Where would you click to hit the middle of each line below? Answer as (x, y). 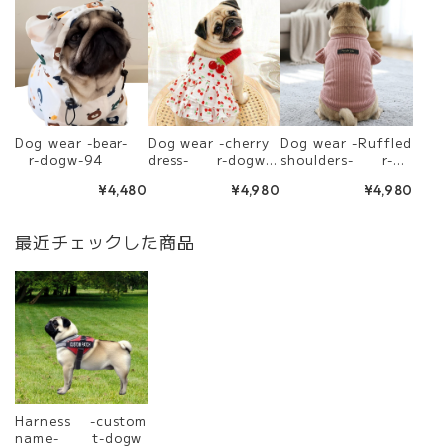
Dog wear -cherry (183, 142)
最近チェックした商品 (105, 241)
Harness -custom (81, 420)
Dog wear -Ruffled (316, 142)
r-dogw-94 (58, 159)
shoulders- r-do (345, 159)
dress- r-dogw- (210, 159)
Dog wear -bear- (51, 142)
